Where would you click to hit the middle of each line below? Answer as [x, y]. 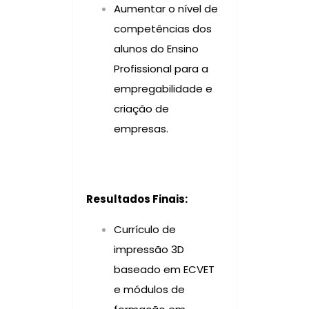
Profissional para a [161, 68]
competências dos [163, 28]
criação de [141, 108]
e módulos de [149, 289]
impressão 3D [149, 249]
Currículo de [145, 229]
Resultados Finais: [137, 199]
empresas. [141, 128]
